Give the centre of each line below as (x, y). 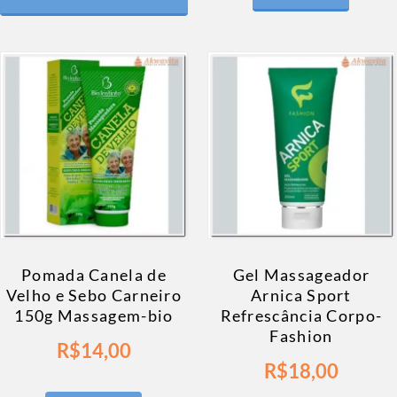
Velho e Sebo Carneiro (94, 295)
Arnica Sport (301, 295)
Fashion (301, 335)
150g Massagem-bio (94, 315)
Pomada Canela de (94, 274)
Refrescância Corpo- (301, 315)
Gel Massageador (301, 274)
